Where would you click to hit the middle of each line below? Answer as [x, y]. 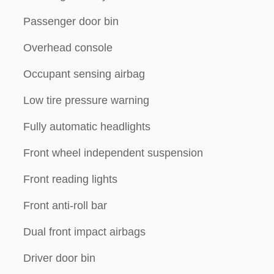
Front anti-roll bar [65, 206]
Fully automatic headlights [87, 127]
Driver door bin [59, 258]
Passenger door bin [71, 21]
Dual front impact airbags [84, 232]
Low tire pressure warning [86, 100]
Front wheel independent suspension [113, 153]
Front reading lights [70, 179]
